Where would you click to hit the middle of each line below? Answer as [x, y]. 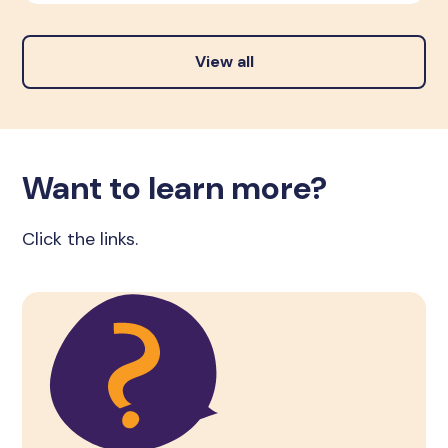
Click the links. [80, 238]
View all [224, 61]
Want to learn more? [175, 187]
